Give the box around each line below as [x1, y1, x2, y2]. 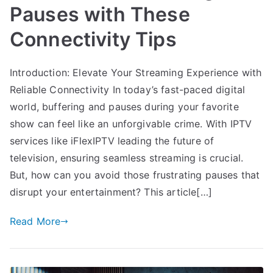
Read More [10, 215, 61, 228]
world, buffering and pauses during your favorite [10, 101, 239, 113]
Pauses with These [10, 2, 190, 27]
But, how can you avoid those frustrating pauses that [10, 169, 260, 182]
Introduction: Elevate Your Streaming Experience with [10, 66, 262, 79]
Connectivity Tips [10, 27, 177, 52]
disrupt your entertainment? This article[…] [10, 186, 212, 199]
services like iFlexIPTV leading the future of [10, 135, 214, 147]
